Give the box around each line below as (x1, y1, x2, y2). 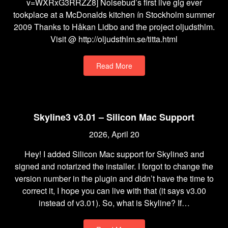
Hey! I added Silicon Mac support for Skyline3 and (24, 148, 204, 160)
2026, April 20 (89, 128, 139, 140)
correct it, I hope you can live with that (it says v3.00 (22, 185, 206, 196)
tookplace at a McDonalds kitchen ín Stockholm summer (13, 9, 215, 20)
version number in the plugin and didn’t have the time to (14, 173, 214, 184)
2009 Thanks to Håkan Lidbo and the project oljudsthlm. (13, 21, 215, 33)
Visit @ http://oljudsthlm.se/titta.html (50, 33, 178, 45)
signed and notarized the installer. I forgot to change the (15, 160, 213, 172)
